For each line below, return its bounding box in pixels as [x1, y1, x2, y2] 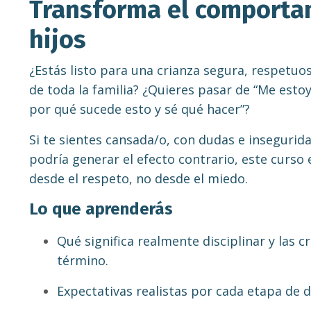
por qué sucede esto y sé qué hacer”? [29, 101, 250, 118]
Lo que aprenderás [29, 199, 173, 219]
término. [57, 252, 108, 269]
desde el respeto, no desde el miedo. [29, 170, 248, 187]
